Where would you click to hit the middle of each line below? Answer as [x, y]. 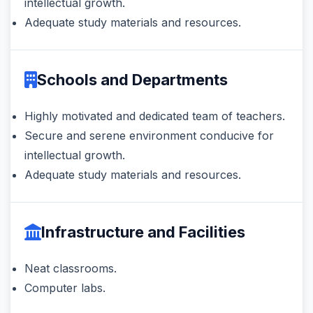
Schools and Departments [132, 79]
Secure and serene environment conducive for [149, 135]
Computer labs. [65, 287]
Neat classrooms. [71, 268]
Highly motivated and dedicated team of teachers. [155, 116]
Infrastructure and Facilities [143, 232]
